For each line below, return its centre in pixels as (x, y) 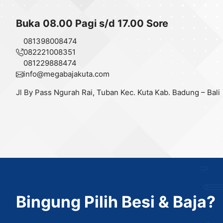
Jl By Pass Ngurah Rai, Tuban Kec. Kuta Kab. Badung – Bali (118, 92)
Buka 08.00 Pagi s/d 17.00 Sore (92, 23)
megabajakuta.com (77, 74)
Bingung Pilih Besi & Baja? (116, 202)
